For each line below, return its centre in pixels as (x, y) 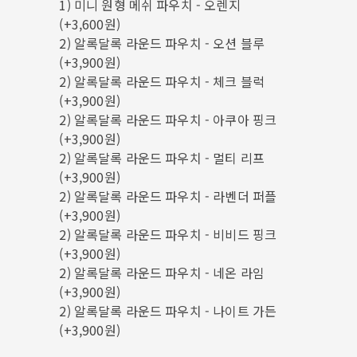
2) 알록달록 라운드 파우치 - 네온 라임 (162, 272)
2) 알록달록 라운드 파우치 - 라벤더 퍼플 (168, 196)
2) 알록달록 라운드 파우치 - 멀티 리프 (162, 157)
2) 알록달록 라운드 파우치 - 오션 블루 (162, 43)
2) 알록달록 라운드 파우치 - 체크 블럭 (162, 81)
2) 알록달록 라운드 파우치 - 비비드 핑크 (168, 234)
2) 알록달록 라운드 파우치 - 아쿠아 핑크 (168, 119)
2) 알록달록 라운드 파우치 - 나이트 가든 (168, 310)
